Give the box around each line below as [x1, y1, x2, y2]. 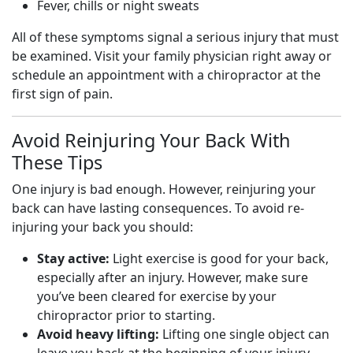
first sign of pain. [12, 85, 113, 102]
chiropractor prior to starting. [37, 307, 215, 324]
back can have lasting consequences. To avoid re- [12, 199, 304, 217]
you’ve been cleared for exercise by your [37, 288, 277, 305]
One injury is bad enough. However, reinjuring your [12, 180, 316, 198]
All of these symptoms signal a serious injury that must [12, 28, 339, 46]
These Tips [12, 150, 102, 175]
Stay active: [37, 250, 110, 267]
